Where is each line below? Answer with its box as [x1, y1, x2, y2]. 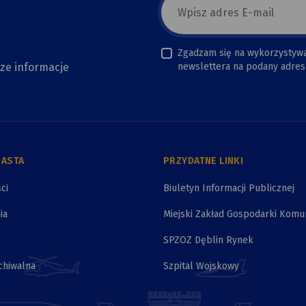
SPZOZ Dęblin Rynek [163, 234, 253, 247]
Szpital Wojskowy [163, 260, 239, 273]
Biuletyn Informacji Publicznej [163, 182, 294, 195]
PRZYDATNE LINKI [163, 155, 244, 167]
